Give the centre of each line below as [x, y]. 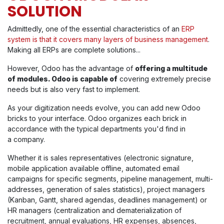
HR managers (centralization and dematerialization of [94, 210]
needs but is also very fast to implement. [74, 89]
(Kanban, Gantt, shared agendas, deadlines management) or [107, 200]
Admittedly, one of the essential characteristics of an [94, 29]
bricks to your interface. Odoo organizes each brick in [97, 118]
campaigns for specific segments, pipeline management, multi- [110, 179]
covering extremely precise [164, 79]
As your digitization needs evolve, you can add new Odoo [104, 108]
